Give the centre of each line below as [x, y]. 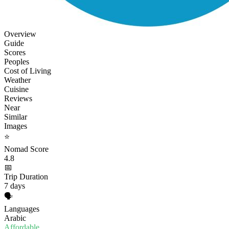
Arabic [15, 218]
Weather [17, 80]
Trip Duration [26, 176]
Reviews [18, 98]
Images [16, 126]
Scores [15, 52]
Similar [16, 117]
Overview [20, 34]
